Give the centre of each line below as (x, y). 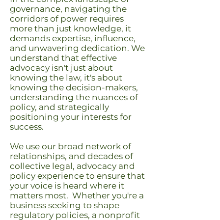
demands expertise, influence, (73, 38)
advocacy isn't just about (61, 68)
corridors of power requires (67, 19)
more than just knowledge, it (70, 28)
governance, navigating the (68, 9)
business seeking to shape (65, 205)
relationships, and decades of (71, 156)
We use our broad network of (70, 146)
